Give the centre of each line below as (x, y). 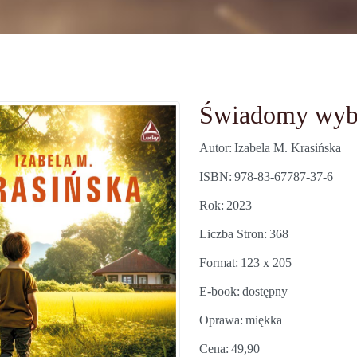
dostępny (265, 291)
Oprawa (220, 320)
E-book (218, 291)
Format (217, 263)
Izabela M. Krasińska (288, 148)
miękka (264, 320)
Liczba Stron (231, 234)
